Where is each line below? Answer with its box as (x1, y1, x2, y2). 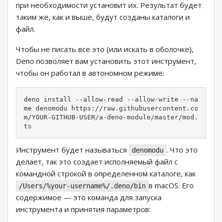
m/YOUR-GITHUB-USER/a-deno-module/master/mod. (24, 113, 198, 121)
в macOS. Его (149, 180, 194, 191)
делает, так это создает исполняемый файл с (16, 157, 178, 167)
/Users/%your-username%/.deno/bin (19, 182, 146, 190)
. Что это (166, 145, 198, 155)
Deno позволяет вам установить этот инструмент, (16, 56, 196, 66)
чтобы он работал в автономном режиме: (16, 68, 164, 78)
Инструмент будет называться (16, 145, 129, 155)
